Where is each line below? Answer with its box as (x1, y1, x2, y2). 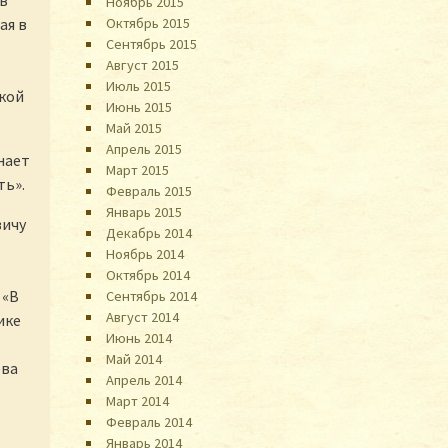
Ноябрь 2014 (106, 244, 185, 263)
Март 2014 (106, 391, 170, 410)
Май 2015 (106, 118, 163, 137)
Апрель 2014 (106, 370, 183, 389)
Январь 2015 (106, 202, 183, 221)
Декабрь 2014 (106, 223, 193, 242)
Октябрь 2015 (106, 13, 191, 32)
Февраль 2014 (106, 412, 193, 431)
